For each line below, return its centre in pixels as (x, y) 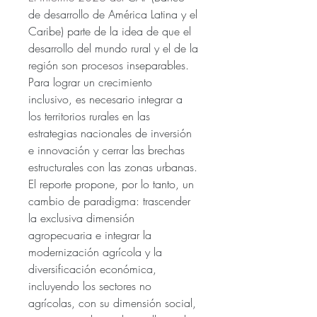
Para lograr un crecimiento (90, 82)
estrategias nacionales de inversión (110, 133)
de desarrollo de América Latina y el (113, 14)
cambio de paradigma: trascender (109, 201)
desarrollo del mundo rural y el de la (113, 48)
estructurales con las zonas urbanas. (113, 167)
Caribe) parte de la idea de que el (110, 31)
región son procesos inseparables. (109, 65)
